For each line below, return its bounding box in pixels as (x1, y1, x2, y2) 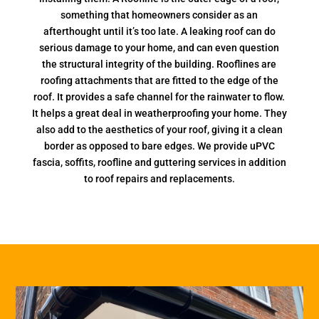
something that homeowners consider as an (61, 9, 258, 21)
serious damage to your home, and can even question (39, 42, 280, 53)
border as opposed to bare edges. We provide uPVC (43, 140, 275, 152)
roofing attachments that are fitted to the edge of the (40, 75, 278, 86)
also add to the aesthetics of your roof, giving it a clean (36, 124, 283, 135)
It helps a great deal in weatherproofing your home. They (31, 108, 287, 119)
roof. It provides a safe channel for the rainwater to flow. (33, 91, 286, 103)
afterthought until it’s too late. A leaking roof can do (43, 26, 276, 37)
